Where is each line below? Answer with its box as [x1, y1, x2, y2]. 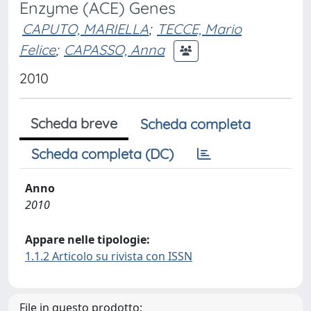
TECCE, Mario [157, 20, 242, 37]
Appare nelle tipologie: [25, 232, 150, 247]
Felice [19, 40, 56, 58]
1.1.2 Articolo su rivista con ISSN [25, 249, 192, 264]
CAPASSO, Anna [64, 40, 165, 58]
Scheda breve [31, 115, 117, 132]
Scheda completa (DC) [31, 145, 174, 162]
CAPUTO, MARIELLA [22, 20, 149, 37]
